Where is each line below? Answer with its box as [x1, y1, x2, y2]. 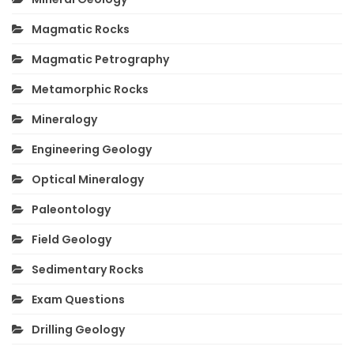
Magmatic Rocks [32, 21, 130, 38]
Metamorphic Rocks [32, 81, 149, 98]
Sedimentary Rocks [32, 262, 144, 278]
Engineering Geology [32, 141, 152, 158]
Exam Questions [32, 292, 125, 308]
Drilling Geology [32, 322, 125, 338]
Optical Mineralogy [32, 171, 144, 188]
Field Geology [32, 232, 111, 248]
